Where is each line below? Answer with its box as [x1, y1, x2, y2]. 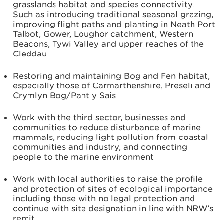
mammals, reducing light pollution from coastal [13, 132, 208, 142]
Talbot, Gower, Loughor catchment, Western [13, 29, 193, 39]
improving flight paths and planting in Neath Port [13, 19, 215, 29]
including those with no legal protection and [13, 193, 195, 203]
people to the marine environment [13, 152, 154, 162]
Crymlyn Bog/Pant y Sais [13, 90, 116, 100]
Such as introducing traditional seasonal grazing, [13, 9, 213, 19]
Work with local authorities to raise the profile [13, 174, 203, 184]
